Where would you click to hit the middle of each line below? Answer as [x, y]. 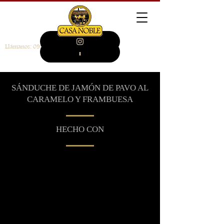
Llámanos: [19, 46]
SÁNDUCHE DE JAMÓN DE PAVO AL [80, 88]
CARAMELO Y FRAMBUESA [80, 99]
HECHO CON [80, 129]
